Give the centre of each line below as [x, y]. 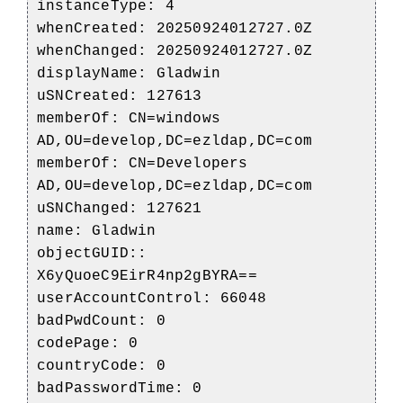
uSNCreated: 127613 [120, 96]
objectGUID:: [92, 253]
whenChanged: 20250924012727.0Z [175, 51]
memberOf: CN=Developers [143, 163]
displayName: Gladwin [129, 73]
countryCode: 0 [101, 366]
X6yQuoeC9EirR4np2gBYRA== [147, 276]
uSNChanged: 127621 [120, 208]
